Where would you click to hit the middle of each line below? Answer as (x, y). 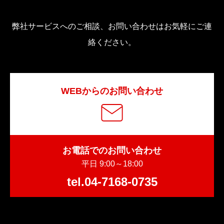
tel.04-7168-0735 (112, 182)
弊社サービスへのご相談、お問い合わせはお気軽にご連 (112, 26)
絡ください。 (112, 42)
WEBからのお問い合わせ (112, 91)
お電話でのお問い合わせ (112, 150)
